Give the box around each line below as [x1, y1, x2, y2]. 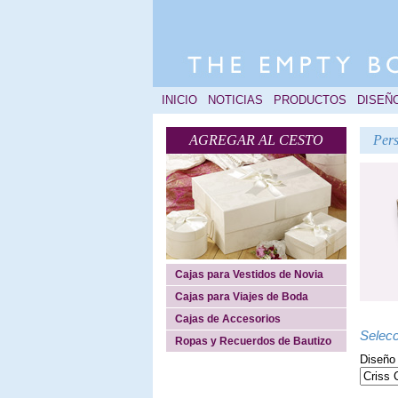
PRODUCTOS [274, 93, 346, 107]
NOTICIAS [208, 93, 263, 107]
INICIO [162, 93, 197, 107]
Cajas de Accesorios [175, 313, 281, 325]
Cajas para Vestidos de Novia [175, 268, 323, 281]
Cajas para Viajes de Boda [175, 291, 308, 303]
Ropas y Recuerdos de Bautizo [175, 335, 331, 347]
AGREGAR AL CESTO [189, 132, 323, 147]
